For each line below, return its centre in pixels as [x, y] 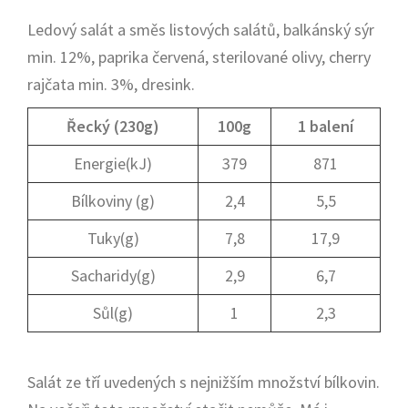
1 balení [326, 126]
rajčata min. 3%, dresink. [111, 84]
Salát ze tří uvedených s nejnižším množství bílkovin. [204, 382]
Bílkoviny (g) [113, 201]
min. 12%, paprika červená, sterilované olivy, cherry [199, 57]
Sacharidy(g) [113, 275]
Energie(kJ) [113, 163]
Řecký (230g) [113, 126]
